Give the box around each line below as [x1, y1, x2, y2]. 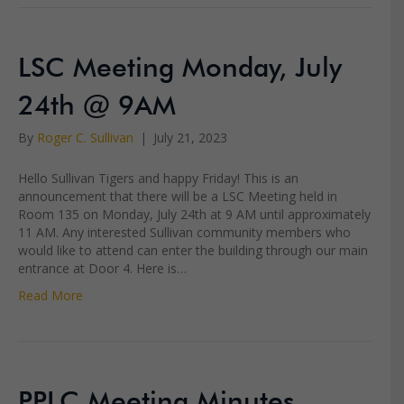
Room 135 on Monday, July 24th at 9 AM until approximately [18, 206, 371, 224]
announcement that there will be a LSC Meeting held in [18, 188, 337, 206]
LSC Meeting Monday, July [18, 56, 342, 71]
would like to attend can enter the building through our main [18, 242, 368, 260]
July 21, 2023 [153, 129, 227, 147]
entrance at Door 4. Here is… [18, 260, 187, 278]
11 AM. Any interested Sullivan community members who [18, 224, 351, 242]
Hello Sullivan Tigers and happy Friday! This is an [18, 170, 298, 188]
